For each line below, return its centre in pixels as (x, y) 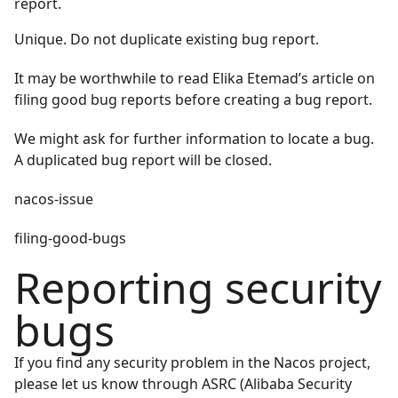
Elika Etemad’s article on (294, 79)
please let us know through (108, 384)
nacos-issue (54, 199)
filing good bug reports (93, 100)
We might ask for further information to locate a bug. (194, 139)
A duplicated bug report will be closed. (143, 160)
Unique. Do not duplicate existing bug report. (167, 40)
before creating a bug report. (272, 100)
